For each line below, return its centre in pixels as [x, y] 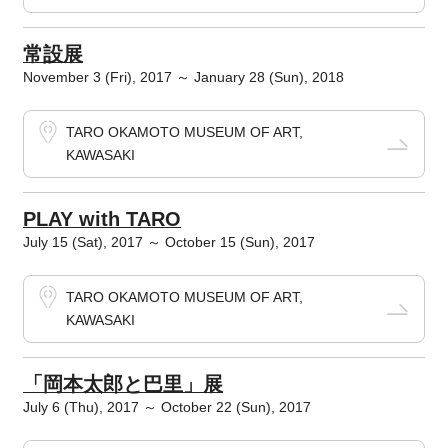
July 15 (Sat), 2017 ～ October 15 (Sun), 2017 [168, 242]
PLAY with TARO [101, 219]
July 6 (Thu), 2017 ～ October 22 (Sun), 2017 [166, 407]
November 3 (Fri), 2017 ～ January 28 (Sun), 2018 [183, 77]
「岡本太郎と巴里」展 [122, 384]
